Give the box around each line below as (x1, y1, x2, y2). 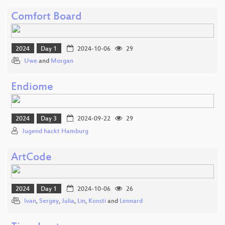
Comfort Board (11, 11, 82, 24)
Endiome (11, 81, 53, 94)
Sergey (39, 198, 59, 205)
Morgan (51, 58, 73, 65)
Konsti (88, 198, 106, 205)
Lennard (120, 198, 143, 205)
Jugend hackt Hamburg (22, 128, 88, 135)
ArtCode (11, 151, 52, 164)
